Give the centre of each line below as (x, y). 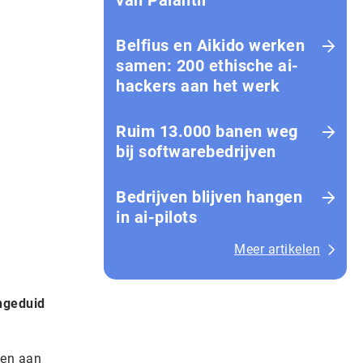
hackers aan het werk (198, 86)
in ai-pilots (156, 217)
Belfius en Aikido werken (210, 45)
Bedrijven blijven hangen (209, 197)
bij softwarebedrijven (196, 152)
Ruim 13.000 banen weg (207, 131)
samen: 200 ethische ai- (207, 66)
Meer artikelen (277, 249)
